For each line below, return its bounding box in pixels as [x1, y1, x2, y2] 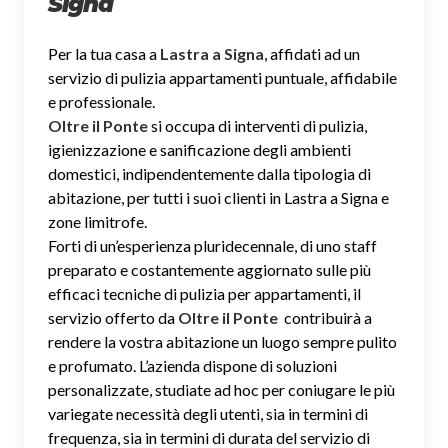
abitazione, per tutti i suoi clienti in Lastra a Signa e [48, 187, 389, 207]
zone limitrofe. [48, 211, 147, 231]
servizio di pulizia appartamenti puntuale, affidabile [48, 67, 397, 87]
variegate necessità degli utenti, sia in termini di [48, 403, 368, 423]
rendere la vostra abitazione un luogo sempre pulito [48, 331, 397, 351]
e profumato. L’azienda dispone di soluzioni [48, 355, 337, 375]
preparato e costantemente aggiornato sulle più [48, 259, 371, 279]
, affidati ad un [264, 43, 360, 63]
